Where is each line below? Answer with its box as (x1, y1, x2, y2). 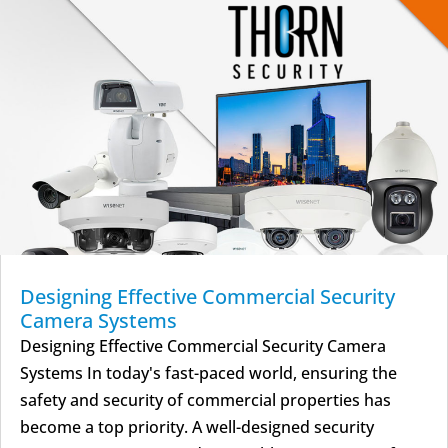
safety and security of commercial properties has (20, 389, 391, 412)
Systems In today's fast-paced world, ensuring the (20, 362, 397, 385)
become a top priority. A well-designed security (20, 416, 374, 439)
